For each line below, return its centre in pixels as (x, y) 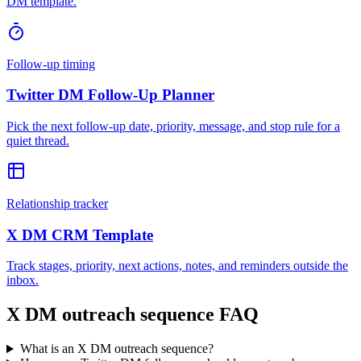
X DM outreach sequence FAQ (133, 315)
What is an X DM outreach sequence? (116, 349)
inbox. (23, 280)
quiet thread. (38, 141)
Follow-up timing (51, 64)
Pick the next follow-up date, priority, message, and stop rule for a (173, 127)
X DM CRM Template (80, 234)
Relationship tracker (57, 204)
